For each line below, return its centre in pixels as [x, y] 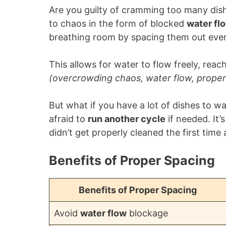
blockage [147, 213]
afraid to [68, 119]
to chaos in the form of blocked [118, 23]
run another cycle [127, 119]
